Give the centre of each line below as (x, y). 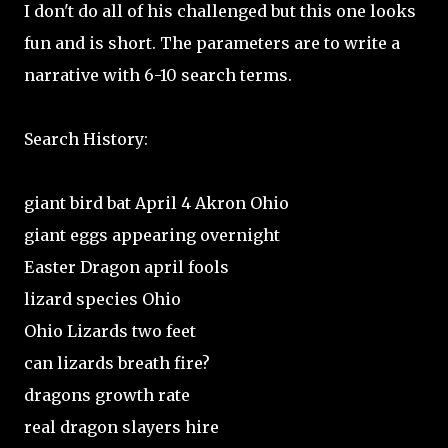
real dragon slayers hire (121, 427)
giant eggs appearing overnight (152, 235)
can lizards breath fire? (117, 363)
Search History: (86, 139)
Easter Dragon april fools (126, 267)
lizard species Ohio (102, 299)
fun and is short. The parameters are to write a (212, 43)
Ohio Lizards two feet (110, 331)
